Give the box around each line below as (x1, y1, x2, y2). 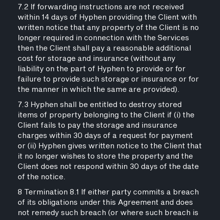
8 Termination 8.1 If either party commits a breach (17, 187, 199, 198)
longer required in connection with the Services (17, 32, 189, 44)
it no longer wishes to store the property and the (17, 151, 193, 162)
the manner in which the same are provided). (17, 84, 180, 95)
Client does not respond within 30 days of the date (17, 161, 199, 172)
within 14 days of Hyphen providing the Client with (17, 12, 197, 23)
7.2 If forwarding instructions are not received (17, 1, 184, 13)
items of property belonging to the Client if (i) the (17, 110, 194, 121)
